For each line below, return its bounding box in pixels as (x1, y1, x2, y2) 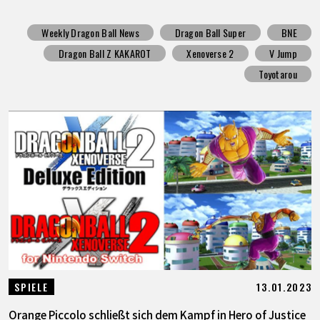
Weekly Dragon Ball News (41, 24, 139, 40)
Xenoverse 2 (186, 45, 234, 61)
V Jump (269, 45, 297, 61)
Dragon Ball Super (174, 24, 246, 40)
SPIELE (14, 279, 49, 294)
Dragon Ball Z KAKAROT (58, 45, 151, 61)
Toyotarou (259, 66, 297, 81)
